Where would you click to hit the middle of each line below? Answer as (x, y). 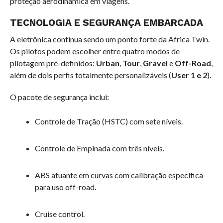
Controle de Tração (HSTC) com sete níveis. (109, 121)
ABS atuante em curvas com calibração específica (119, 175)
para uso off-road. (65, 187)
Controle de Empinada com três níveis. (99, 148)
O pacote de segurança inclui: (59, 97)
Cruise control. (59, 214)
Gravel (155, 63)
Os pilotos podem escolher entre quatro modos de (95, 51)
